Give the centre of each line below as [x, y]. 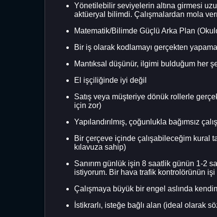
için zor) [88, 105]
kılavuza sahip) [100, 147]
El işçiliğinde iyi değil [110, 80]
